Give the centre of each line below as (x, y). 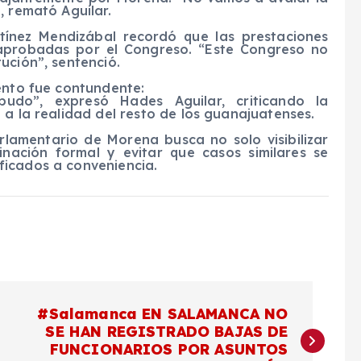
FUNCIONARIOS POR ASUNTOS (169, 350)
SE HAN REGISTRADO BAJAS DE (167, 332)
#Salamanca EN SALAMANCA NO (163, 314)
